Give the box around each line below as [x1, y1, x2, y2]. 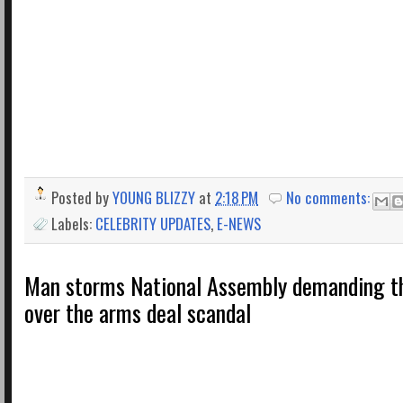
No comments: [286, 186, 374, 210]
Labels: [51, 211, 95, 235]
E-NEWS [217, 211, 261, 235]
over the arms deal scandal [24, 295, 251, 331]
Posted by [51, 186, 112, 210]
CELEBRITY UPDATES [95, 211, 210, 235]
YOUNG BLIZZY [112, 186, 195, 210]
